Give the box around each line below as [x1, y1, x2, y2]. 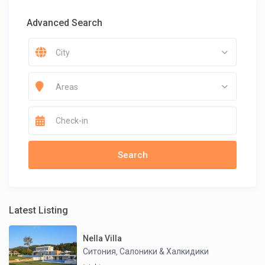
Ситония [83, 246, 117, 256]
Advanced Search [27, 17, 103, 29]
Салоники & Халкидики [119, 246, 209, 256]
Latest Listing [9, 205, 69, 216]
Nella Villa [83, 233, 122, 243]
